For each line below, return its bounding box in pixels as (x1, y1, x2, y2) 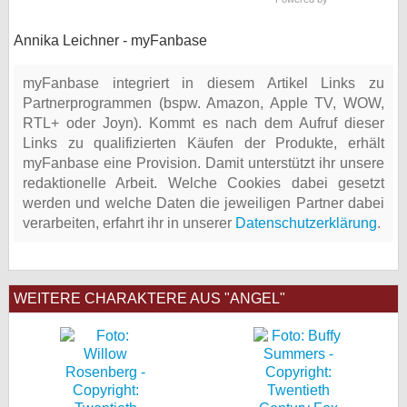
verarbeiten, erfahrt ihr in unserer (23, 215, 235, 231)
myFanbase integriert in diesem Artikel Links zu (23, 75, 384, 91)
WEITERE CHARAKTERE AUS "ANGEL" (14, 291, 285, 306)
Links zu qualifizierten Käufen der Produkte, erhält (23, 135, 384, 151)
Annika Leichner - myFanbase (14, 33, 207, 48)
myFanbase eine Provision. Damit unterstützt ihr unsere (23, 155, 384, 171)
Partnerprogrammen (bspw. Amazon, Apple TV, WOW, (23, 95, 384, 111)
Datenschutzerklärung (235, 215, 377, 231)
